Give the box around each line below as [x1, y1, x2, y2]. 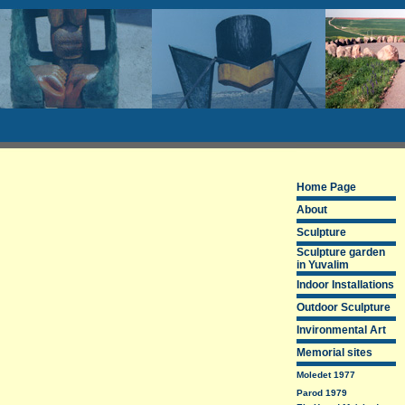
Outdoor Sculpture [297, 301, 391, 314]
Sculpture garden [297, 246, 385, 259]
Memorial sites [297, 346, 372, 359]
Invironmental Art [297, 324, 386, 336]
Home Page [297, 181, 356, 193]
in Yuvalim [297, 259, 349, 271]
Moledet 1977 [297, 370, 355, 380]
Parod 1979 [297, 388, 347, 398]
